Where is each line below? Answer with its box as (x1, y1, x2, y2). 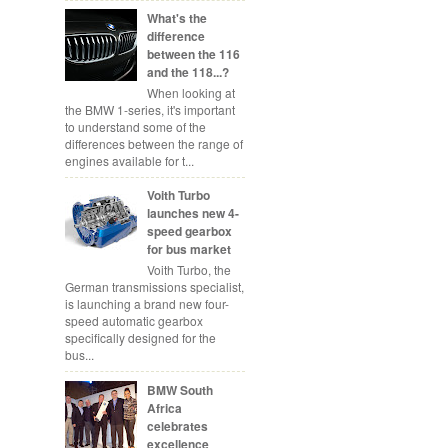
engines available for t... (65, 151, 194, 169)
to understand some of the (65, 117, 206, 135)
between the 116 (146, 45, 240, 64)
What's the (146, 9, 207, 28)
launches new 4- (146, 204, 239, 223)
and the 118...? (146, 63, 229, 82)
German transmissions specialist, (65, 277, 244, 295)
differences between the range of (65, 134, 243, 152)
